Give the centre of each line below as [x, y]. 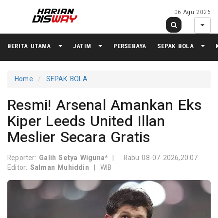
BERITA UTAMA [29, 46]
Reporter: [23, 158]
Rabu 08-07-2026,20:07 [161, 158]
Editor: [19, 168]
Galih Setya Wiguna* [73, 158]
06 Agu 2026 [192, 12]
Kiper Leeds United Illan [86, 122]
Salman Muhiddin [59, 168]
